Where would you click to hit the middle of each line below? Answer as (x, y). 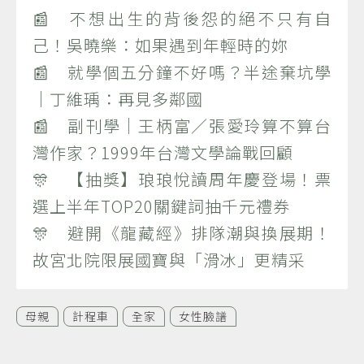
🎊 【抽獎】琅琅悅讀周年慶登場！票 (182, 179)
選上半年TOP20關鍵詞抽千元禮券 (161, 206)
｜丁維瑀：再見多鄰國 (118, 98)
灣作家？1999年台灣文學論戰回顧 (163, 152)
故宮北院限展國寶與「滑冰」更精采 (169, 259)
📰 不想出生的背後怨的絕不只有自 (182, 18)
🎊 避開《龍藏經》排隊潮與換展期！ (182, 232)
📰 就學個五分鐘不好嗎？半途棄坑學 (182, 71)
